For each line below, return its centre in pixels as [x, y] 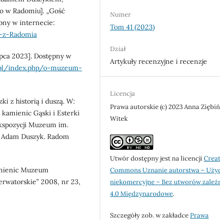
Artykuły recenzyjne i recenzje [159, 61]
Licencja [123, 93]
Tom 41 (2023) [133, 27]
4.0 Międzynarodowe [142, 193]
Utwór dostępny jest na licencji [157, 158]
